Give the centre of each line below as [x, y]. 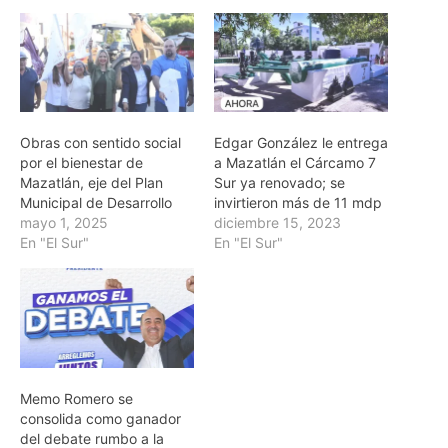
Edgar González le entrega [301, 143]
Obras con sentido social [100, 143]
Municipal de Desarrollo [96, 203]
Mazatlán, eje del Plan [91, 183]
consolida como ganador [100, 418]
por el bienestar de [81, 163]
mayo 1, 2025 [64, 223]
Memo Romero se [76, 398]
